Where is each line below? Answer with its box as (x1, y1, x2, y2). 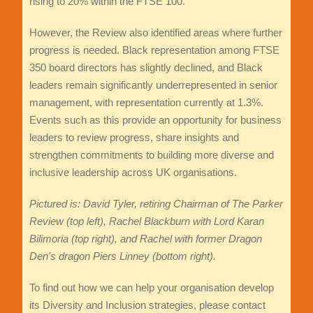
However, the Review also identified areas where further (29, 26, 282, 38)
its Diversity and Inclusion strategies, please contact (29, 298, 265, 311)
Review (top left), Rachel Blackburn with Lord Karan (29, 214, 264, 227)
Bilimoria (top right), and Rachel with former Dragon (29, 232, 262, 245)
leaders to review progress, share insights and (29, 131, 239, 143)
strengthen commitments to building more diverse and (29, 148, 274, 161)
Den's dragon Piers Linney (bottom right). (29, 249, 216, 262)
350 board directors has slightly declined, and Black (29, 61, 263, 73)
